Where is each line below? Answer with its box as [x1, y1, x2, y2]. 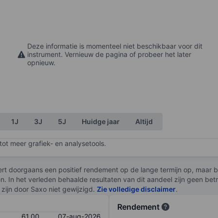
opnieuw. [27, 58, 55, 67]
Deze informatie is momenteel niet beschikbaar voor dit [27, 42, 202, 51]
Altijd [135, 117, 153, 126]
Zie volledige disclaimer [97, 184, 176, 193]
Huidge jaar [82, 117, 120, 126]
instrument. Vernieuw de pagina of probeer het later [27, 50, 191, 59]
